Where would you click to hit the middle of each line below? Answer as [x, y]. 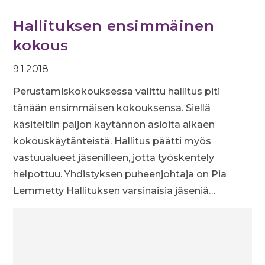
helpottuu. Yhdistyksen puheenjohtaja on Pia [120, 174]
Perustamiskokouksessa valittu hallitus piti [117, 91]
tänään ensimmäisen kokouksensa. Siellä [112, 108]
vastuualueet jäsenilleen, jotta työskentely [114, 158]
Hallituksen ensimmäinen [114, 26]
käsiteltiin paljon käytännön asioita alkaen [114, 125]
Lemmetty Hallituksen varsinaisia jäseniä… [114, 191]
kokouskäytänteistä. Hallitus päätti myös [112, 141]
